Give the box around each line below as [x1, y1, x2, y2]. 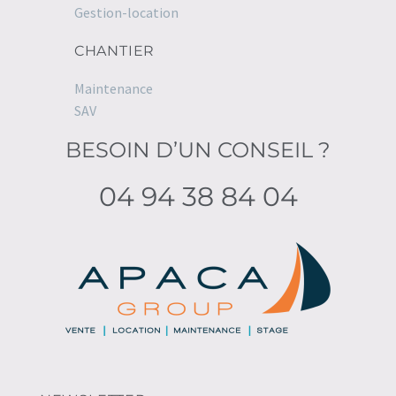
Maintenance [73, 79, 153, 97]
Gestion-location [73, 3, 179, 21]
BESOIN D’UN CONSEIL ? [65, 137, 331, 164]
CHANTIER [73, 42, 156, 59]
